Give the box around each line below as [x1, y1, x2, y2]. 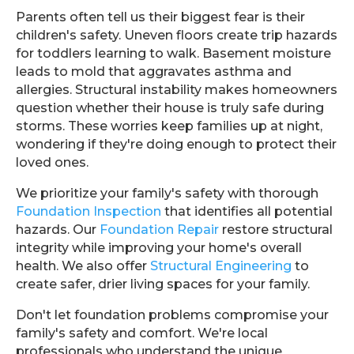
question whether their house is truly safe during [16, 100, 324, 115]
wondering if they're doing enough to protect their [16, 137, 337, 152]
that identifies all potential [161, 204, 333, 219]
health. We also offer [16, 258, 150, 273]
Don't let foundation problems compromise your [16, 307, 329, 322]
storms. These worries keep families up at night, [16, 119, 322, 134]
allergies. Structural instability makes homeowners [16, 82, 337, 97]
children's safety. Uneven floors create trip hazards [16, 28, 337, 43]
